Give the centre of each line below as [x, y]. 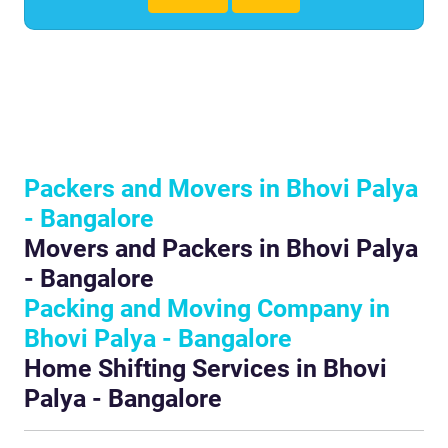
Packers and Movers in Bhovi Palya [221, 189]
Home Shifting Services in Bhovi [205, 369]
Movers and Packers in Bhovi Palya [221, 249]
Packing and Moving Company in [207, 309]
